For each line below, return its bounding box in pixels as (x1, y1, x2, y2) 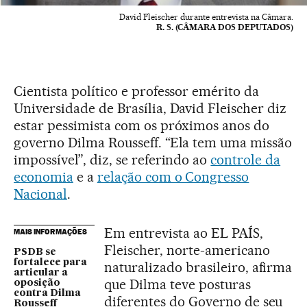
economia (14, 169, 73, 185)
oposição (14, 278, 60, 288)
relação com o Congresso (97, 169, 249, 185)
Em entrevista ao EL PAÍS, (104, 225, 263, 241)
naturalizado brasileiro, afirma (104, 259, 293, 275)
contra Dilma (14, 288, 81, 298)
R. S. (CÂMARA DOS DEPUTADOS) (156, 22, 293, 32)
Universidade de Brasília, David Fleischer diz (14, 100, 287, 116)
